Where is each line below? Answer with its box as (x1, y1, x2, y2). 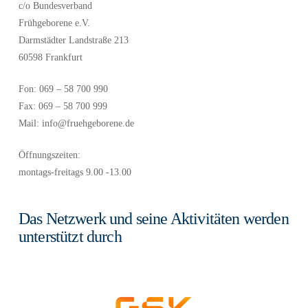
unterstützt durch (18, 227, 122, 245)
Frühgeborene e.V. (18, 17, 90, 28)
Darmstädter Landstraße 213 (18, 34, 129, 45)
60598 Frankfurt (18, 52, 82, 63)
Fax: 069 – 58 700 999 (18, 100, 107, 111)
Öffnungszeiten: (18, 149, 80, 160)
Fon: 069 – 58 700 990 (18, 83, 108, 94)
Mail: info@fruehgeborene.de (18, 118, 134, 129)
